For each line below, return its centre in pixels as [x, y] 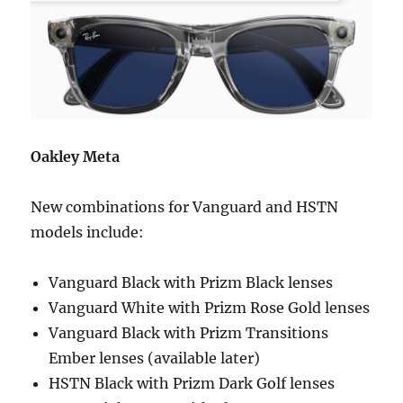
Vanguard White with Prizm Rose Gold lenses [210, 308]
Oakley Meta [76, 157]
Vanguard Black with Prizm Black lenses [191, 283]
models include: [88, 233]
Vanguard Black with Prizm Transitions [189, 333]
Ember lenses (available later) [155, 358]
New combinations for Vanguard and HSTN [185, 207]
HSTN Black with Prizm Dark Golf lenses [192, 384]
